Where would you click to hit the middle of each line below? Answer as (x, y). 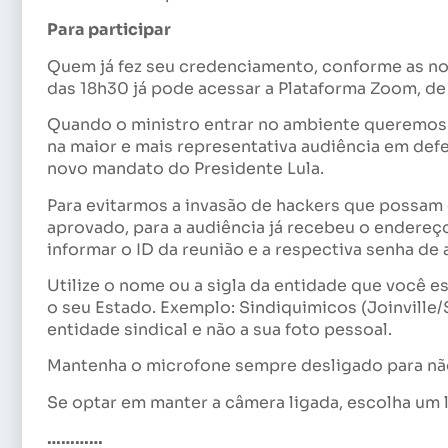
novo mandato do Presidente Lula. (185, 169)
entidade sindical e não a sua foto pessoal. (219, 329)
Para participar (109, 30)
